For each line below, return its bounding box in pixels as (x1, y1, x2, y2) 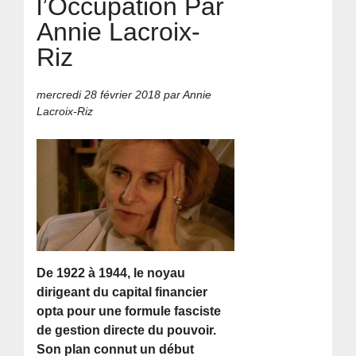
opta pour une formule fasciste (37, 304, 222, 318)
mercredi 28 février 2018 (37, 88, 161, 102)
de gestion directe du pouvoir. (37, 323, 217, 337)
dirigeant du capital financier (37, 284, 208, 299)
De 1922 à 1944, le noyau (37, 265, 186, 280)
